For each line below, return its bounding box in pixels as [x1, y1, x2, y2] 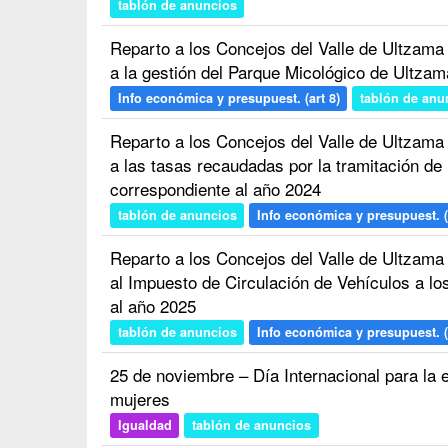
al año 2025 [110, 293, 196, 318]
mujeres [110, 386, 170, 411]
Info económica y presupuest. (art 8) [117, 89, 340, 107]
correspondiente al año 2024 [110, 176, 321, 201]
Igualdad [117, 416, 172, 434]
